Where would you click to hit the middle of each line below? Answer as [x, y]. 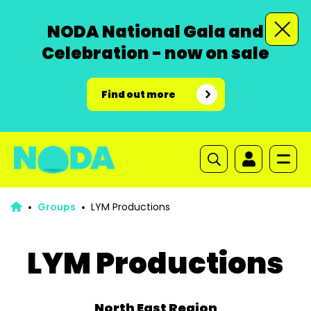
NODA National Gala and [155, 32]
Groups [56, 207]
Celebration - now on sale [155, 53]
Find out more [138, 94]
